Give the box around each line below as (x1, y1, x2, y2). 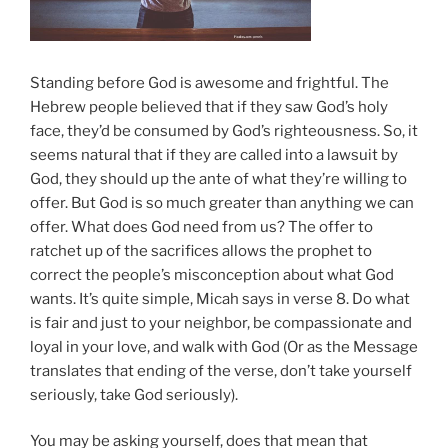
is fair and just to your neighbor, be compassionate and (30, 313, 412, 332)
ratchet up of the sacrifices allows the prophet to (30, 241, 372, 260)
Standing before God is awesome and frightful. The (30, 73, 389, 92)
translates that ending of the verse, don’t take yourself (30, 361, 412, 380)
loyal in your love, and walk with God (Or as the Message (30, 337, 418, 356)
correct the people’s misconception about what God (30, 265, 394, 284)
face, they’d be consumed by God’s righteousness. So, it (30, 121, 418, 140)
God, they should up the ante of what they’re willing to (30, 169, 407, 188)
